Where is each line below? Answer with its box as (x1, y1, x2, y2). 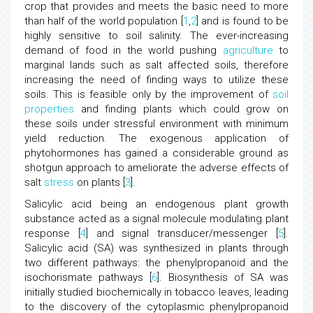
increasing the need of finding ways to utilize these (24, 73, 289, 86)
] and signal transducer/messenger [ (85, 227, 279, 240)
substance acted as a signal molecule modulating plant (24, 212, 289, 225)
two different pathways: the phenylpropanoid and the (24, 256, 289, 269)
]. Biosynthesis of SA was (157, 271, 289, 284)
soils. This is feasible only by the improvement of (24, 88, 272, 101)
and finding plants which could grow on (74, 103, 289, 115)
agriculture (222, 44, 273, 57)
